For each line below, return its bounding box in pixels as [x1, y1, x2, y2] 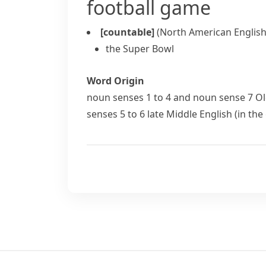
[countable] [100, 26, 154, 39]
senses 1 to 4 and [110, 91, 193, 104]
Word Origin [87, 74, 144, 87]
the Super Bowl [106, 42, 174, 55]
